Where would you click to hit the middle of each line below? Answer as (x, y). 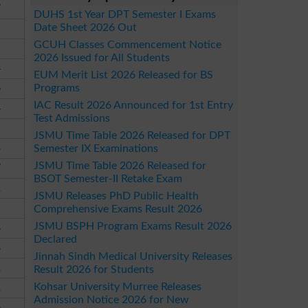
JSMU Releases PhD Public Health (116, 196)
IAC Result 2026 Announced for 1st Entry (133, 105)
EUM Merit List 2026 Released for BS (123, 75)
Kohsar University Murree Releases (118, 287)
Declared (55, 239)
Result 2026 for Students (94, 269)
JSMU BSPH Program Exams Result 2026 (133, 226)
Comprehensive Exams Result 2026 (118, 209)
